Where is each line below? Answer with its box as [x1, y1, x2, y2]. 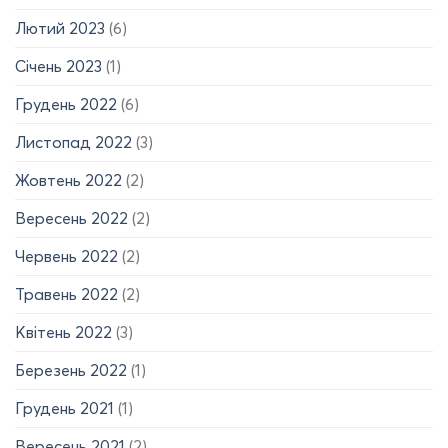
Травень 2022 [15, 284, 118, 305]
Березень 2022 [15, 360, 127, 381]
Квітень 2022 [15, 322, 112, 343]
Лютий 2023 [15, 18, 105, 39]
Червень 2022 [15, 246, 118, 267]
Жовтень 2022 [15, 170, 122, 191]
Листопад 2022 [15, 132, 132, 153]
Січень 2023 [15, 56, 102, 77]
